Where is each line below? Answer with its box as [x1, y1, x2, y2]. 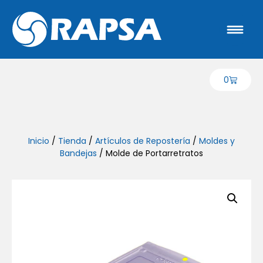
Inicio [28, 135, 49, 147]
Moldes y [199, 135, 235, 147]
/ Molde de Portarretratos [97, 147, 203, 159]
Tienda [58, 135, 86, 147]
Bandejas [60, 147, 97, 159]
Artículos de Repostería [95, 135, 190, 147]
